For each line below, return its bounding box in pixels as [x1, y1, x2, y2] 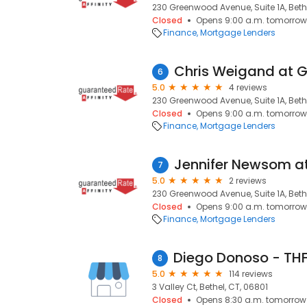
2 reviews [229, 175, 267, 186]
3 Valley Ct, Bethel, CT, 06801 [152, 281, 268, 293]
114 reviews [229, 268, 273, 280]
